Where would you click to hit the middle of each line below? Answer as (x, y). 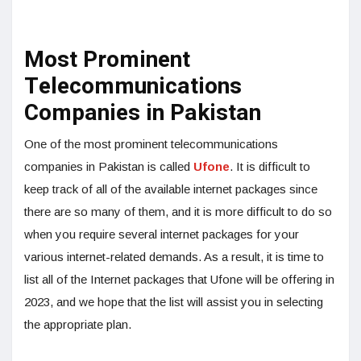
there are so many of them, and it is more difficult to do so (178, 211)
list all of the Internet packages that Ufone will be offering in (179, 279)
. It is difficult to (270, 166)
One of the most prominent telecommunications (151, 143)
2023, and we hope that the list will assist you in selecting (174, 301)
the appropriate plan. (78, 324)
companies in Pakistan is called (109, 166)
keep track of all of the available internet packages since (171, 189)
